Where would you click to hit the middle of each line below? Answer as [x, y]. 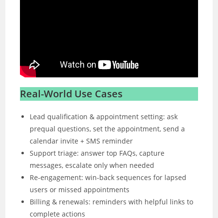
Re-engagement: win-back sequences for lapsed [108, 177]
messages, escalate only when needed [92, 165]
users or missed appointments [80, 189]
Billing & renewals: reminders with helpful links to [112, 201]
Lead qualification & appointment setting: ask [104, 116]
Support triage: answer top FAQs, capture [97, 153]
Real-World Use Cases [72, 93]
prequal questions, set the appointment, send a [108, 128]
